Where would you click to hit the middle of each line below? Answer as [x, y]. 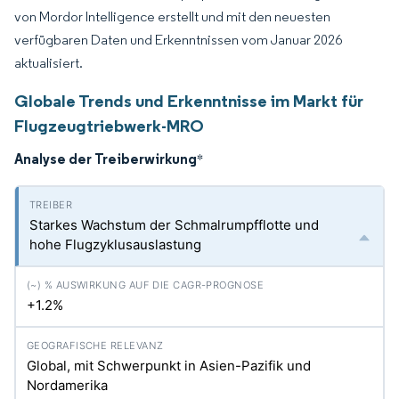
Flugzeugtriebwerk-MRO [109, 126]
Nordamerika [67, 385]
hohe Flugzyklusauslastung [115, 244]
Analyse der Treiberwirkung [106, 159]
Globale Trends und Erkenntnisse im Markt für [189, 101]
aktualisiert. [49, 63]
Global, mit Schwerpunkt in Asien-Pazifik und [169, 366]
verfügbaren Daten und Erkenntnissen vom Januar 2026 [178, 40]
